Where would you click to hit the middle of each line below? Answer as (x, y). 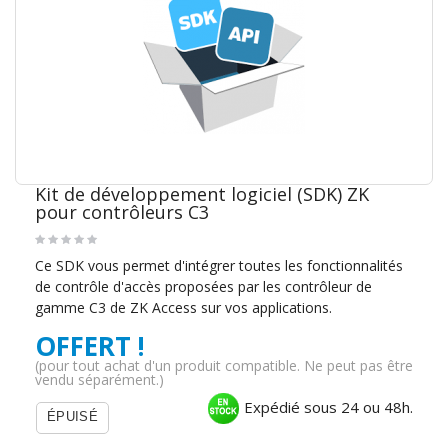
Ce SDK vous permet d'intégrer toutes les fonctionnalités (219, 266)
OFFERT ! (90, 346)
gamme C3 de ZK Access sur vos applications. (183, 308)
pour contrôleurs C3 (122, 212)
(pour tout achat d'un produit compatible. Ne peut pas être (224, 366)
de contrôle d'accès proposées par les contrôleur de (203, 287)
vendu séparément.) (99, 380)
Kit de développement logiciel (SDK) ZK (202, 194)
